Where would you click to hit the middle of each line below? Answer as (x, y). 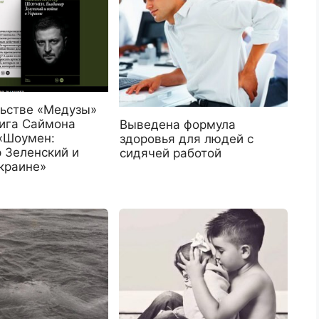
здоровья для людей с (187, 138)
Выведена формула (178, 124)
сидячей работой (171, 153)
